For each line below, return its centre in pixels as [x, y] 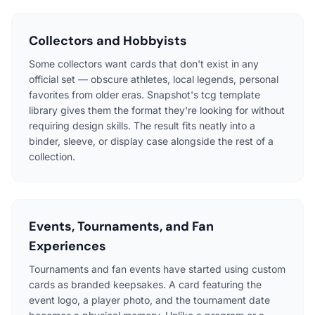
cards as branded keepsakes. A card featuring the [145, 284]
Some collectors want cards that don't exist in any [144, 63]
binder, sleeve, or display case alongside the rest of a [151, 141]
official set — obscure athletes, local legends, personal [154, 79]
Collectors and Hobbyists [108, 40]
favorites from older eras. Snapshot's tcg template [144, 94]
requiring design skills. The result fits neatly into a [142, 125]
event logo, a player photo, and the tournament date [149, 300]
